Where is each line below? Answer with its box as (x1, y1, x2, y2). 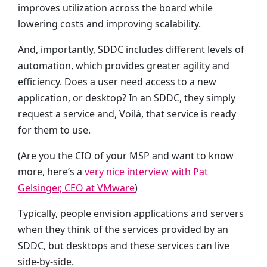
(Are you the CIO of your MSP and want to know (18, 149, 234, 162)
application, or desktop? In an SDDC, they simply (18, 91, 235, 104)
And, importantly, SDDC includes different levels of (18, 43, 244, 56)
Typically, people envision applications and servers (18, 207, 244, 220)
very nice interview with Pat (85, 165, 208, 178)
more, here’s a (18, 165, 85, 178)
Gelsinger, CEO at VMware (18, 181, 135, 194)
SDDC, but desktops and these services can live (18, 239, 229, 252)
